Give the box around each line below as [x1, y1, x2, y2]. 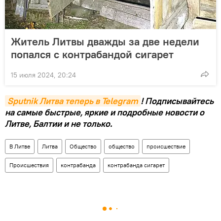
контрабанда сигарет [108, 161, 165, 169]
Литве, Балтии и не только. [5, 118, 112, 130]
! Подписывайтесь [141, 95, 214, 107]
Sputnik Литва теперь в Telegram [7, 95, 138, 107]
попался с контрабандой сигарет [11, 47, 174, 62]
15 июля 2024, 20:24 [11, 71, 76, 80]
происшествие [147, 143, 185, 150]
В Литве [9, 143, 30, 150]
